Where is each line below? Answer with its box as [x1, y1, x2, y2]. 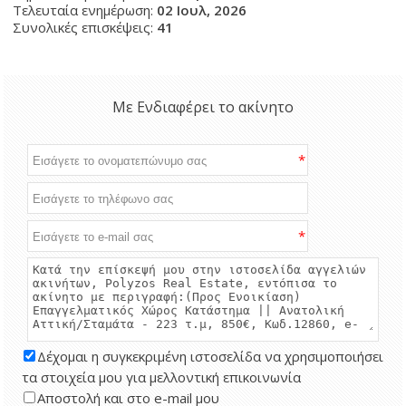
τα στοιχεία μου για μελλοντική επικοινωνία [22, 368, 302, 386]
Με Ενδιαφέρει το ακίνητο [112, 97, 294, 117]
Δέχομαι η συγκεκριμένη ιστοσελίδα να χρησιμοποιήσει [37, 347, 384, 365]
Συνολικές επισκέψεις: [13, 18, 158, 36]
